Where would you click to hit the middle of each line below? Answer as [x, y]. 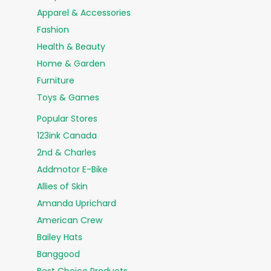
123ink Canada [67, 136]
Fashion [53, 30]
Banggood [58, 254]
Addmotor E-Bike [72, 170]
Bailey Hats [60, 237]
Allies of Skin [62, 187]
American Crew [70, 220]
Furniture [56, 81]
